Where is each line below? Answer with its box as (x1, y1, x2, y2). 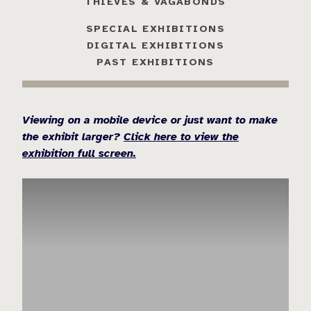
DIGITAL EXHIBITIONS (86, 38, 225, 51)
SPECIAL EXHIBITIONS (85, 22, 226, 35)
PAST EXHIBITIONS (96, 55, 215, 68)
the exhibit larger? (22, 129, 124, 144)
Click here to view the (124, 129, 239, 144)
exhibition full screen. (22, 146, 136, 160)
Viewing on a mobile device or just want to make (22, 112, 278, 127)
